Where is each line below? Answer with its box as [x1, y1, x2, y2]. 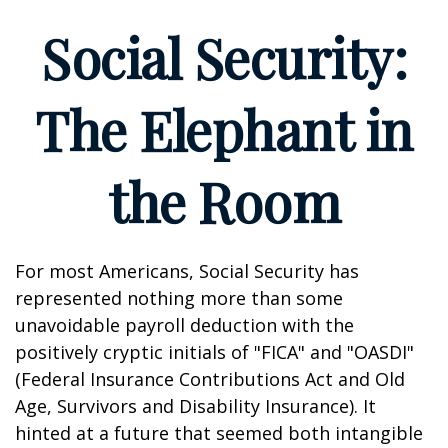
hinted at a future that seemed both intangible [15, 421, 423, 445]
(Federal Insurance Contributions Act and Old [15, 367, 405, 391]
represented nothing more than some [15, 286, 343, 310]
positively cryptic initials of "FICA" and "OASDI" [15, 340, 414, 364]
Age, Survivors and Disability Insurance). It [15, 394, 376, 418]
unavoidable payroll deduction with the [15, 313, 354, 337]
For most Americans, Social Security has [15, 259, 359, 283]
